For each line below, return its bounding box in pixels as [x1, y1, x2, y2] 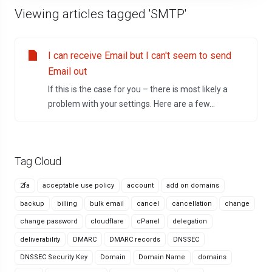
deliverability [20, 235, 60, 243]
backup [20, 199, 44, 208]
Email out [48, 66, 87, 77]
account [127, 182, 154, 189]
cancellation [172, 199, 212, 208]
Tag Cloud [10, 155, 61, 168]
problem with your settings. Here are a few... [48, 99, 215, 109]
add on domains [166, 182, 219, 189]
